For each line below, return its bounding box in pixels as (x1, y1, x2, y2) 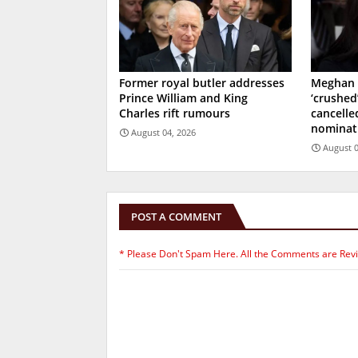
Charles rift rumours (119, 105, 230, 121)
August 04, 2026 (131, 125, 196, 138)
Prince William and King (119, 89, 248, 105)
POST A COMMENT (131, 209, 221, 224)
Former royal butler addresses (119, 74, 284, 90)
